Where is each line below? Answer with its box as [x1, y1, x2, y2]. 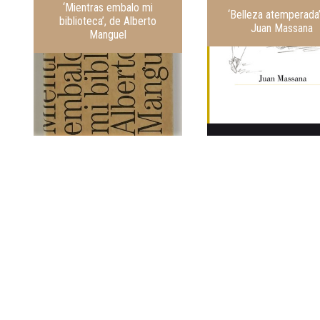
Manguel [89, 28, 127, 42]
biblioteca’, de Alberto [59, 14, 157, 29]
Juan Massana [250, 21, 313, 35]
